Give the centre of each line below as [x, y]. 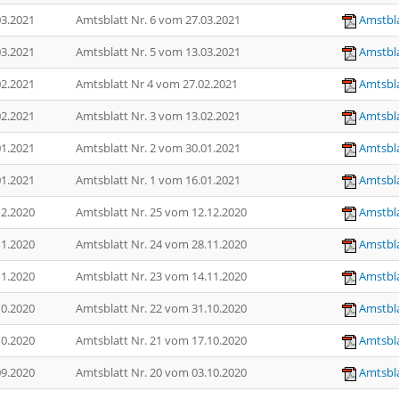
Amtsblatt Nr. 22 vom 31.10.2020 [163, 308]
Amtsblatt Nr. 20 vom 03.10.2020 [163, 372]
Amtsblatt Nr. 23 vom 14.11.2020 [163, 276]
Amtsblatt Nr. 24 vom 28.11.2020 [163, 244]
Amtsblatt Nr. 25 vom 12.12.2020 [163, 212]
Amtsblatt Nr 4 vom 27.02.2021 [158, 84]
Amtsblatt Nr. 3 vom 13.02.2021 [159, 116]
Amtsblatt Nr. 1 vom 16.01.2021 [159, 180]
